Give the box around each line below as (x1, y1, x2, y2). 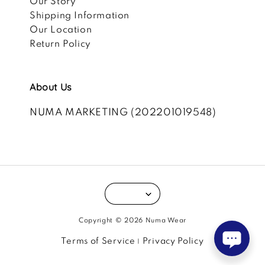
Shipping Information (30, 11, 130, 21)
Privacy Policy (142, 237, 204, 246)
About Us (30, 81, 72, 93)
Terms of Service (61, 237, 135, 246)
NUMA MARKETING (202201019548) (30, 108, 216, 118)
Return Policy (30, 40, 91, 50)
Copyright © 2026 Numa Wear (78, 217, 187, 225)
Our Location (30, 25, 92, 35)
